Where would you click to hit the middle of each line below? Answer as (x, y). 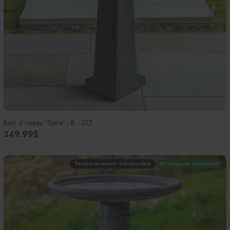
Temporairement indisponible (113, 164)
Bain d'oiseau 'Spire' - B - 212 (48, 122)
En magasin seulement (189, 164)
